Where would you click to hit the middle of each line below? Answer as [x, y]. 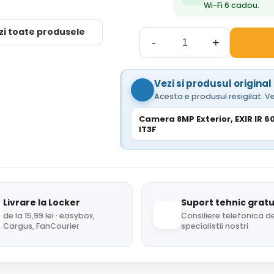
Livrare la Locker [41, 202]
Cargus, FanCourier [41, 226]
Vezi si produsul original [213, 83]
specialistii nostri [215, 226]
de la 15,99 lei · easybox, [49, 216]
